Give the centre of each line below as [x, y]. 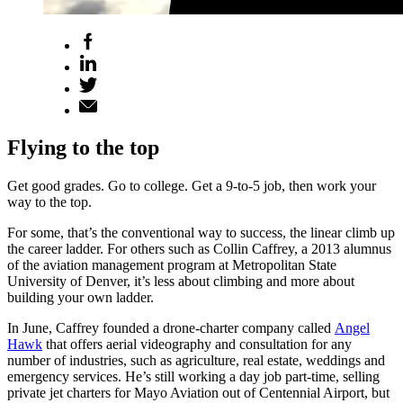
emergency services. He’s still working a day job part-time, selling [193, 377]
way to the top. [49, 202]
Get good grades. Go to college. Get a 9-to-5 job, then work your [192, 186]
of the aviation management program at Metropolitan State [172, 265]
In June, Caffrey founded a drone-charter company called [171, 328]
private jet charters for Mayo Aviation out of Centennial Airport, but [198, 393]
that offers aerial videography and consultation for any [197, 345]
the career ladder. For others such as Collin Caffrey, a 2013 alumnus [199, 249]
